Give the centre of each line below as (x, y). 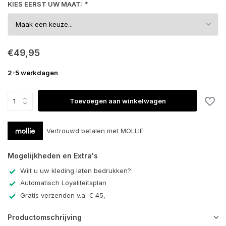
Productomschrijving (45, 217)
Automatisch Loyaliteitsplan (63, 183)
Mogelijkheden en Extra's (53, 155)
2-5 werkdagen (33, 73)
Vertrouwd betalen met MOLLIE (95, 130)
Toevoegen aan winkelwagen (118, 101)
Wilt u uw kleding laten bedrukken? (76, 170)
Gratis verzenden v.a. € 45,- (64, 195)
